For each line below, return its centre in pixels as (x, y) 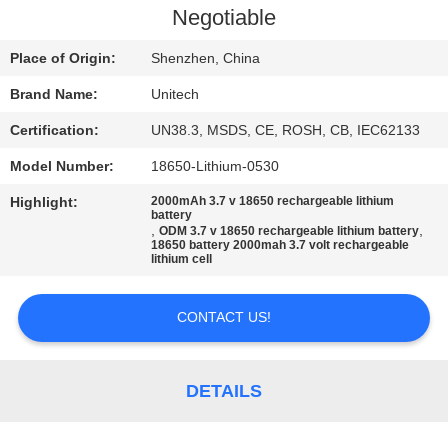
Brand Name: (54, 94)
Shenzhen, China (206, 58)
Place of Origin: (63, 58)
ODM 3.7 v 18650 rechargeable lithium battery (289, 231)
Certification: (55, 130)
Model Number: (62, 166)
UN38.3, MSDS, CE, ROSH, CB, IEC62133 (286, 130)
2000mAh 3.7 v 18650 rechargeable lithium (273, 201)
